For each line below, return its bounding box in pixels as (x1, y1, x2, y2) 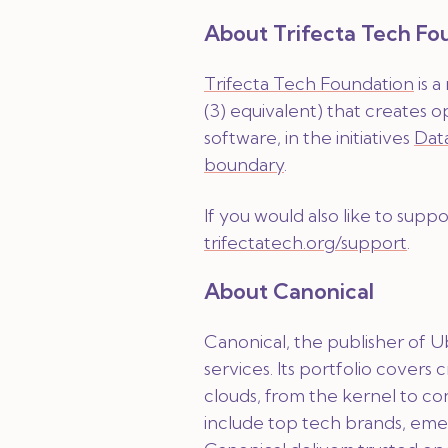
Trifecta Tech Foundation (204, 72, 414, 95)
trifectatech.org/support (204, 231, 407, 254)
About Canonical (204, 278, 374, 305)
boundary (204, 153, 284, 176)
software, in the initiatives (204, 126, 414, 149)
